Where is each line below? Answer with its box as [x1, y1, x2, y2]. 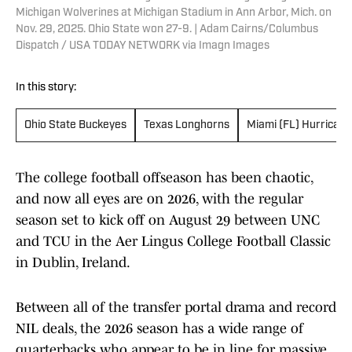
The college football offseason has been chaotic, [16, 170, 313, 186]
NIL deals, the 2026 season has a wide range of [16, 321, 303, 337]
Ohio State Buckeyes [24, 119, 126, 132]
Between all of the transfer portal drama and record [16, 299, 336, 316]
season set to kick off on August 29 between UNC [16, 212, 320, 229]
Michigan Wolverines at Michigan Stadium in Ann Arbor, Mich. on [16, 7, 332, 20]
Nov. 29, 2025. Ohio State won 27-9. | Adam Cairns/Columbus [16, 24, 318, 36]
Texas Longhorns [144, 119, 229, 132]
